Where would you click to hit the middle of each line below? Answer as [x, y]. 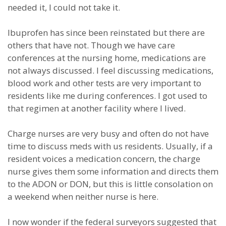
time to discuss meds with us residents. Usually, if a [110, 146]
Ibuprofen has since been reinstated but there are [106, 33]
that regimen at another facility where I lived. [97, 108]
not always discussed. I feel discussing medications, [110, 70]
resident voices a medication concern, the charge [104, 159]
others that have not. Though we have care [91, 45]
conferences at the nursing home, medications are [107, 58]
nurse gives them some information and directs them [113, 171]
